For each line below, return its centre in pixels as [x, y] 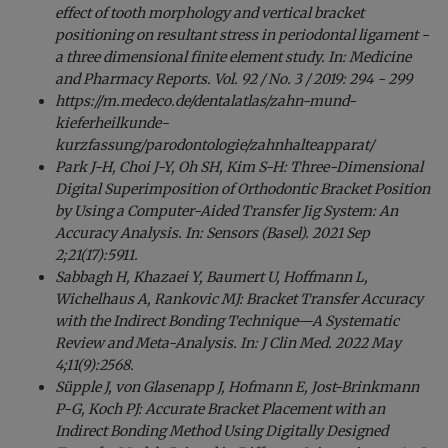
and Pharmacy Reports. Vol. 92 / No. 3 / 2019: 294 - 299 [235, 78]
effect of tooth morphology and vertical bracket [209, 12]
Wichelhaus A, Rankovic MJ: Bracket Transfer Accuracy [239, 298]
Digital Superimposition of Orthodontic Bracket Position [242, 188]
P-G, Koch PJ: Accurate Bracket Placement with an [220, 408]
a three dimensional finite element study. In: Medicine [233, 56]
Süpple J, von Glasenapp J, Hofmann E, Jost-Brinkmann [237, 386]
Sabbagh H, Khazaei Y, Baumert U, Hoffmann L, [211, 276]
